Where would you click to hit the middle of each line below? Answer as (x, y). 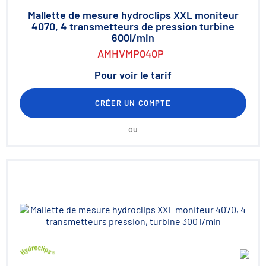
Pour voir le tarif (133, 75)
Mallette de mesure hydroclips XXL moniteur (133, 15)
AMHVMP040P (131, 53)
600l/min (133, 37)
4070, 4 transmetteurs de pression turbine (133, 26)
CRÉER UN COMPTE (133, 103)
